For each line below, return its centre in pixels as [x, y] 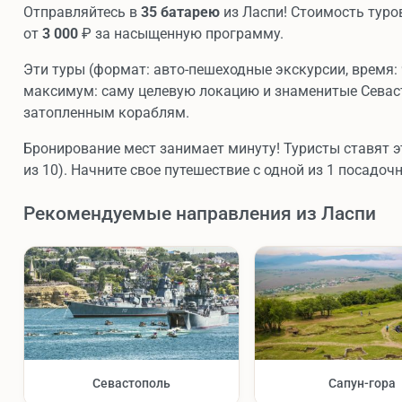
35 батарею [180, 13]
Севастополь [132, 383]
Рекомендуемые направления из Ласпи [200, 214]
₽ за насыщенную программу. [181, 34]
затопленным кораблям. [106, 113]
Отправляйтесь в [82, 13]
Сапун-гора [363, 383]
